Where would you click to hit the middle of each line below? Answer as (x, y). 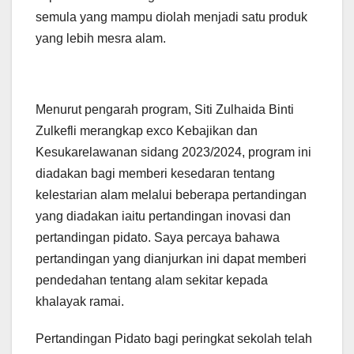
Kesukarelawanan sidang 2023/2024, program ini (173, 153)
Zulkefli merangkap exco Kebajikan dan (147, 131)
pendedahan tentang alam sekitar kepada (152, 281)
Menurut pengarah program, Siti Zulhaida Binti (165, 110)
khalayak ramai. (80, 302)
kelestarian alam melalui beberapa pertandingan (171, 195)
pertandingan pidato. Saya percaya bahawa (158, 238)
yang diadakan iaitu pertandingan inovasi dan (163, 217)
